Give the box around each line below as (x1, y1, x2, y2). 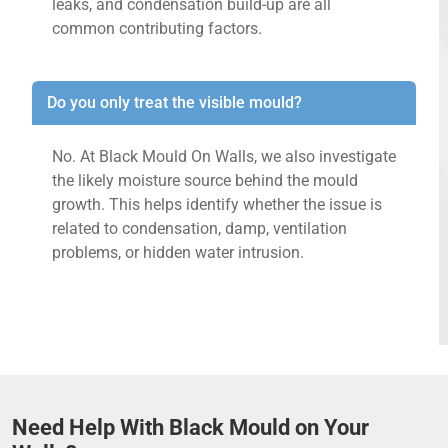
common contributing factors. (52, 19, 262, 39)
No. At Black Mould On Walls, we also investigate (52, 147, 396, 167)
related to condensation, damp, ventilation (52, 219, 347, 239)
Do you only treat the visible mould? (47, 93, 302, 113)
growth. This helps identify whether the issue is (52, 195, 382, 215)
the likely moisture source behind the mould (52, 171, 358, 191)
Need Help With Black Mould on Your (12, 415, 369, 441)
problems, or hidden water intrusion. (52, 243, 304, 263)
